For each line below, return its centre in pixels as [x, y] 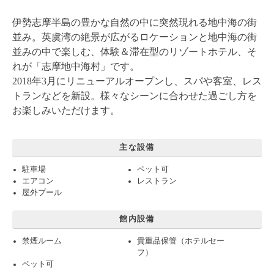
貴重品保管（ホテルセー [181, 241]
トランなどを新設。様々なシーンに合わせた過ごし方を [135, 95]
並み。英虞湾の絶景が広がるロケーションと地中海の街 [135, 37]
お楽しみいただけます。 [66, 110]
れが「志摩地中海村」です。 [76, 66]
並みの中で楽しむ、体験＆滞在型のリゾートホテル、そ [135, 51]
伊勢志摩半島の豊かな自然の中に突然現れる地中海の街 [135, 22]
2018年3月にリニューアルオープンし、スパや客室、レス [137, 81]
